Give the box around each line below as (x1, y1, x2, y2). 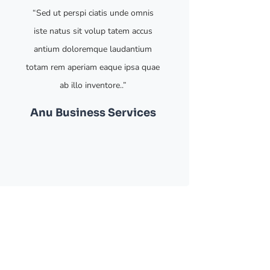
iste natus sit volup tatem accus (33, 25, 152, 37)
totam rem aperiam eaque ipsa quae (26, 61, 160, 74)
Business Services (52, 106, 156, 120)
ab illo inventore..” (59, 80, 127, 92)
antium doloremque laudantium (34, 43, 152, 55)
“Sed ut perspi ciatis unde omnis (32, 7, 154, 19)
